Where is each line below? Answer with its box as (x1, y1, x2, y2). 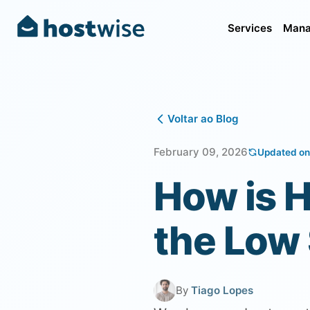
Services (228, 21, 273, 35)
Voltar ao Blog (167, 112, 239, 125)
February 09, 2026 (154, 145, 248, 158)
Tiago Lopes (191, 284, 253, 297)
